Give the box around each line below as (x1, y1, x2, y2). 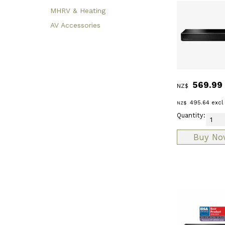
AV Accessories (50, 21, 100, 29)
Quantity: (177, 111, 205, 120)
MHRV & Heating (50, 6, 105, 15)
